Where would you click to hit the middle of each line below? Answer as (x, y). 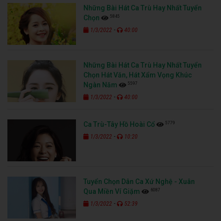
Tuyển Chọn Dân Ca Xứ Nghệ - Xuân (139, 182)
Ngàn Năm (101, 85)
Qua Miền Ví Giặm (112, 192)
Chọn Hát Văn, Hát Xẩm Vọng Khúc (138, 75)
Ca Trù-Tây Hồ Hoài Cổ (119, 125)
